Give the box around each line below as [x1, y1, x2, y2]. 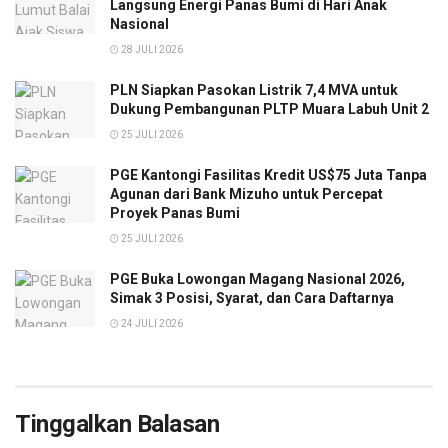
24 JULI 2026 [119, 318, 183, 330]
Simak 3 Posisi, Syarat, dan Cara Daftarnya [110, 290, 394, 307]
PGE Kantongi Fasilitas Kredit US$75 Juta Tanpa [110, 167, 427, 184]
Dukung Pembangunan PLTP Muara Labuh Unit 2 [110, 101, 429, 118]
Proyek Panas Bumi [110, 205, 240, 222]
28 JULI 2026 [119, 44, 183, 56]
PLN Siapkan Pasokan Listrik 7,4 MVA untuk [110, 82, 398, 99]
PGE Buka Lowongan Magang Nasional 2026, [110, 271, 405, 288]
